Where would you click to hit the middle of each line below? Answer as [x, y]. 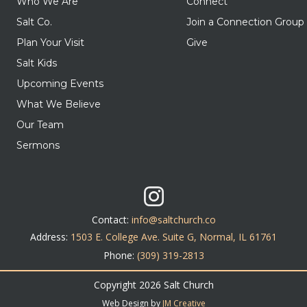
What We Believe [59, 105]
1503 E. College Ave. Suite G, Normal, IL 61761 [174, 237]
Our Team [40, 125]
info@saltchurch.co [173, 220]
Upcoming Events [60, 84]
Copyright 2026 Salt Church [153, 285]
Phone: [119, 256]
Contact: [111, 220]
